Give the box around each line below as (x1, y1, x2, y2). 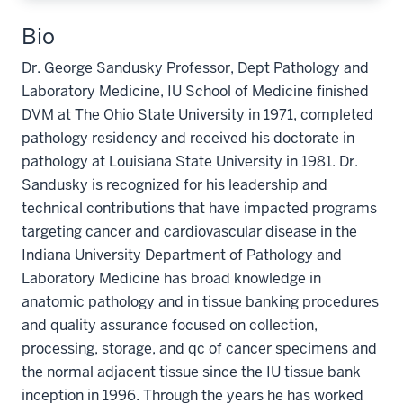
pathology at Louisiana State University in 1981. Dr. (22, 152, 358, 171)
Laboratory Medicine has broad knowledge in (22, 269, 321, 288)
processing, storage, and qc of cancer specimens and (22, 339, 377, 358)
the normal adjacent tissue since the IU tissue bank (22, 363, 361, 381)
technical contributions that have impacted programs (22, 199, 377, 218)
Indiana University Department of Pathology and (22, 246, 342, 264)
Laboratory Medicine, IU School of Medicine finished (22, 82, 369, 101)
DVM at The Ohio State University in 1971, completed (22, 105, 373, 124)
